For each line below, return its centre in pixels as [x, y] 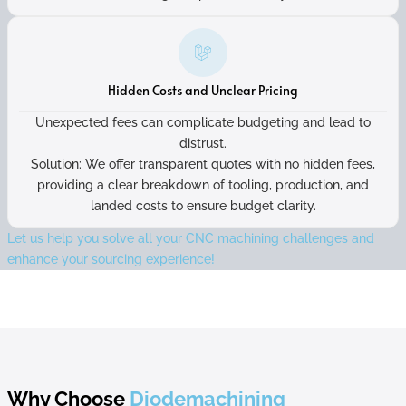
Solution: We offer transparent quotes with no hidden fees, [203, 164]
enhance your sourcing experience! [111, 259]
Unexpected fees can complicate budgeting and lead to [203, 122]
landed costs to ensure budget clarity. [203, 206]
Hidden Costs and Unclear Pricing [203, 90]
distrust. [203, 143]
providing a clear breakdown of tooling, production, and [203, 185]
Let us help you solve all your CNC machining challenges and [191, 238]
